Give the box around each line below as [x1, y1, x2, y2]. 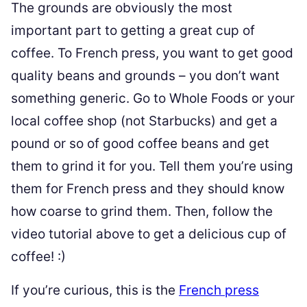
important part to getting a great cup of [11, 22, 255, 38]
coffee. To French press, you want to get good [11, 45, 293, 61]
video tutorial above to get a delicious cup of [11, 225, 286, 242]
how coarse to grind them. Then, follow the [11, 203, 273, 219]
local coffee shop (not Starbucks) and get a [11, 112, 278, 129]
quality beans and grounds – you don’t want [11, 67, 280, 84]
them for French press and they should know [11, 180, 284, 197]
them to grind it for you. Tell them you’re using [11, 158, 293, 174]
